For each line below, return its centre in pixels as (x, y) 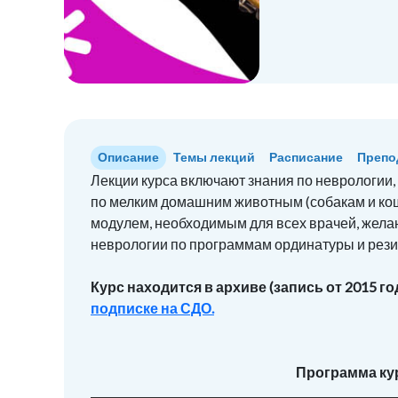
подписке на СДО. (152, 308)
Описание (128, 157)
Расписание (306, 157)
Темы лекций (214, 157)
